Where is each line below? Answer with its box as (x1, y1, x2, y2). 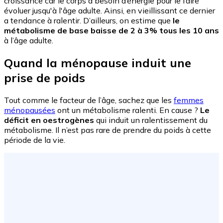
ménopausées (4, 105, 55, 115)
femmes (174, 95, 204, 105)
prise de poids (4, 70, 85, 85)
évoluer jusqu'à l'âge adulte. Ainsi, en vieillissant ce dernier (4, 5, 215, 16)
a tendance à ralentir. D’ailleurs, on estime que (4, 15, 173, 26)
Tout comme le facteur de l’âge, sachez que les (4, 95, 174, 105)
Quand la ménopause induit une (4, 55, 191, 70)
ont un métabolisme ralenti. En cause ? (55, 105, 200, 115)
